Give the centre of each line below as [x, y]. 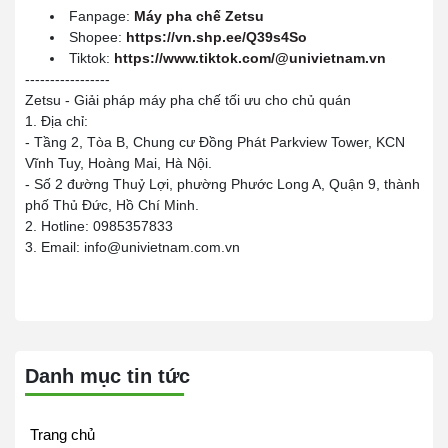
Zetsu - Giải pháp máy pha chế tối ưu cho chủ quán [188, 100]
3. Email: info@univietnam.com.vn [132, 247]
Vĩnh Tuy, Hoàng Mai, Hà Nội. [118, 163]
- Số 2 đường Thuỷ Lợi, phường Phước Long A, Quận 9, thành [222, 184]
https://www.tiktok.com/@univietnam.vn [250, 58]
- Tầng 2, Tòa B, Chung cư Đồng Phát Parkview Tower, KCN [215, 142]
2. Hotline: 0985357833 [99, 226]
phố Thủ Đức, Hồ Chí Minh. [112, 205]
